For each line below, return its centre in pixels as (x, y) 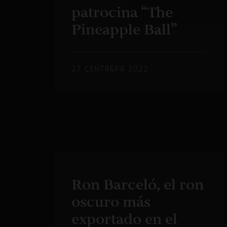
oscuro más (111, 201)
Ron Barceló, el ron (138, 184)
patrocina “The (122, 12)
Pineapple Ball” (125, 30)
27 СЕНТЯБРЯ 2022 (110, 68)
